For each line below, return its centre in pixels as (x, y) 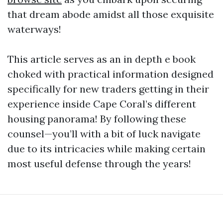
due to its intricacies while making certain (107, 149)
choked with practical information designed (111, 74)
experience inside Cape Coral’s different (102, 104)
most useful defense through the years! (99, 164)
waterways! (34, 29)
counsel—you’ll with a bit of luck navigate (104, 134)
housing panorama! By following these (97, 119)
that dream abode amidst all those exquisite (111, 14)
